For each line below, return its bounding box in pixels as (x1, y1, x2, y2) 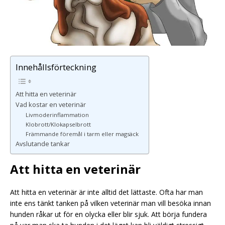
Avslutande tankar (16, 139, 70, 148)
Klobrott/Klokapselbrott (25, 120, 91, 128)
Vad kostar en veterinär (16, 100, 86, 109)
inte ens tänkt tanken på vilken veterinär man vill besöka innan (10, 198, 211, 208)
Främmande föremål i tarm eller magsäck (25, 130, 139, 138)
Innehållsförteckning (16, 61, 96, 73)
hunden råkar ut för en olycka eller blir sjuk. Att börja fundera (10, 209, 207, 219)
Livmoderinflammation (25, 110, 89, 119)
